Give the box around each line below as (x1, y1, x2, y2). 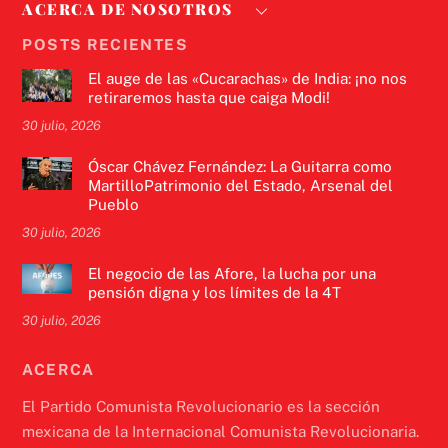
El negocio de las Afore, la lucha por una (87, 265, 376, 283)
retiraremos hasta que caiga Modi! (87, 88, 330, 106)
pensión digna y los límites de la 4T (87, 284, 341, 302)
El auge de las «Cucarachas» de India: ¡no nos (87, 69, 407, 87)
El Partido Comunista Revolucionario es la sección (22, 397, 381, 415)
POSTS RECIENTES (22, 35, 188, 53)
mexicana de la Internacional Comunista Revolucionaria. (22, 422, 420, 440)
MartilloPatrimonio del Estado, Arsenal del (87, 176, 393, 194)
